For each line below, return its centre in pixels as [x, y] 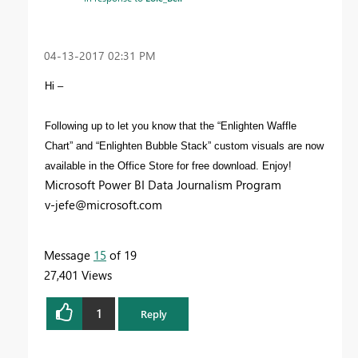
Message [69, 255]
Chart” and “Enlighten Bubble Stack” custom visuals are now [184, 145]
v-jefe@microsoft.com [103, 204]
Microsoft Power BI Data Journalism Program [163, 184]
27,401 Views [78, 274]
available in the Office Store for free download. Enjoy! [168, 165]
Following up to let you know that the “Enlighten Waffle [171, 125]
